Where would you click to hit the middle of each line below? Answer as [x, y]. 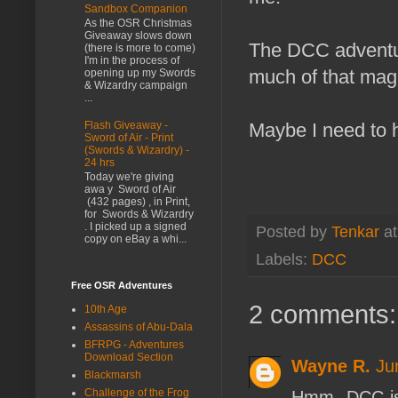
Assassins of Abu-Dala [139, 326]
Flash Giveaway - [126, 125]
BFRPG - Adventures [134, 344]
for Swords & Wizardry [139, 215]
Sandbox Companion [136, 8]
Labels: [284, 259]
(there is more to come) [140, 48]
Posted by [294, 232]
